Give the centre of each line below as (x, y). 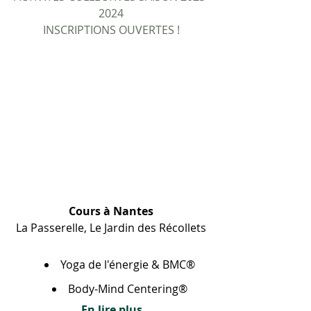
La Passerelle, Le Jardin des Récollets (111, 228)
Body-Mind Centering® (127, 289)
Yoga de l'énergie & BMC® (127, 265)
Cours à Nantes (111, 211)
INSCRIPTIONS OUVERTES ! (111, 30)
